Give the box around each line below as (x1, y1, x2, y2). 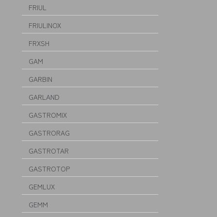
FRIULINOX (29, 20, 61, 30)
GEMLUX (29, 182, 55, 191)
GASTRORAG (29, 128, 70, 138)
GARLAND (29, 92, 60, 102)
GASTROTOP (29, 164, 70, 173)
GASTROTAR (29, 146, 69, 155)
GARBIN (29, 74, 52, 84)
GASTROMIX (29, 110, 67, 120)
